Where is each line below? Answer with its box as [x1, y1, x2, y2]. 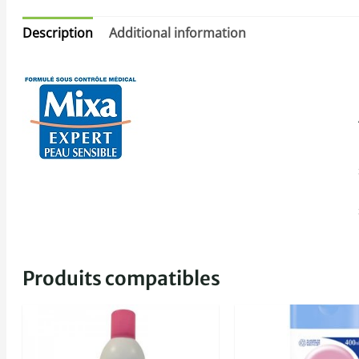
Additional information [109, 24, 246, 42]
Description [22, 24, 93, 42]
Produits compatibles [22, 266, 220, 292]
